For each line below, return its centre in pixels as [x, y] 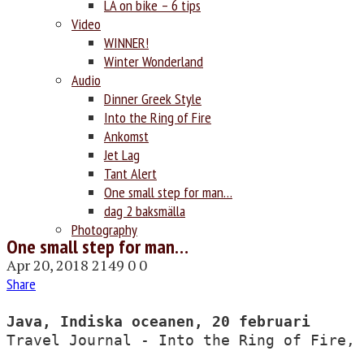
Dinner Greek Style [153, 98]
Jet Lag [122, 154]
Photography [104, 229]
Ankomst [126, 136]
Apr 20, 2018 [48, 264]
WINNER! [126, 42]
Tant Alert [130, 173]
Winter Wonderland [154, 61]
